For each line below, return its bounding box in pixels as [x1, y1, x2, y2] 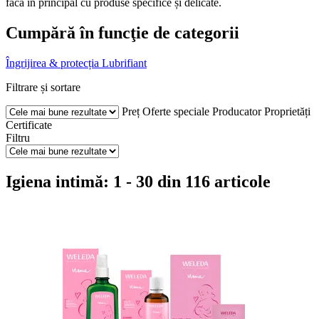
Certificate [6, 118, 52, 131]
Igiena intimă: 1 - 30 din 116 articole [6, 172, 271, 191]
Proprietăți [264, 105, 310, 117]
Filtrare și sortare [6, 80, 80, 93]
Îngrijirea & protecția [6, 56, 99, 69]
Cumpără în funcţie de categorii [6, 23, 239, 42]
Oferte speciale [142, 105, 209, 117]
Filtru [6, 131, 30, 144]
